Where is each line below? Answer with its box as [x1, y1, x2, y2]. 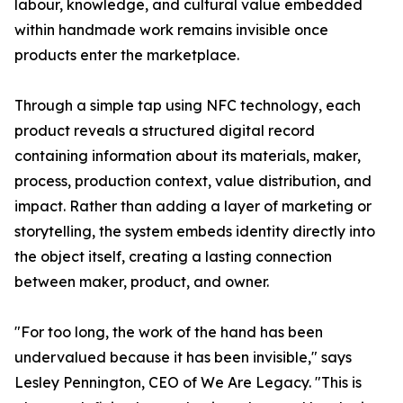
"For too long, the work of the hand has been [14, 323, 323, 342]
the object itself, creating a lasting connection [14, 247, 332, 266]
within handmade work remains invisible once [14, 21, 328, 40]
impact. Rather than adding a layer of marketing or [14, 197, 372, 216]
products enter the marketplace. [14, 46, 239, 65]
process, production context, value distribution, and [14, 172, 372, 191]
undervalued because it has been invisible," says [14, 348, 352, 367]
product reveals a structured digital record [14, 121, 315, 140]
